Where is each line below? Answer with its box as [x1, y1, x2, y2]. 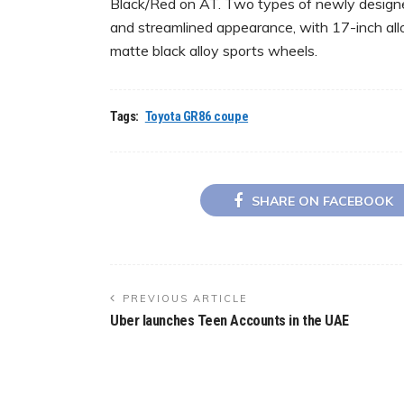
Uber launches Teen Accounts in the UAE [110, 311, 349, 329]
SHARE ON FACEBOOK [251, 192, 393, 209]
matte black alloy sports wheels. [110, 41, 317, 60]
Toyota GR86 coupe [144, 108, 249, 125]
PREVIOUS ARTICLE [123, 291, 248, 305]
